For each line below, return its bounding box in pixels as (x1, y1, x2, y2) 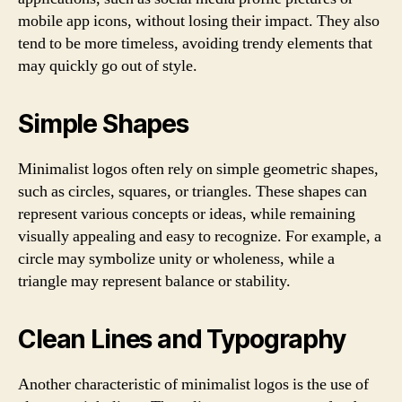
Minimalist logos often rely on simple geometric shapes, (18, 158, 379, 179)
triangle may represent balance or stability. (18, 270, 291, 292)
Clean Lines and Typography (18, 323, 345, 354)
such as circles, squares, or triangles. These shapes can (18, 180, 367, 202)
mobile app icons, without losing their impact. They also (18, 10, 380, 31)
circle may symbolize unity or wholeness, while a (18, 248, 335, 269)
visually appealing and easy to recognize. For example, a (18, 225, 381, 247)
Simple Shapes (18, 108, 188, 139)
